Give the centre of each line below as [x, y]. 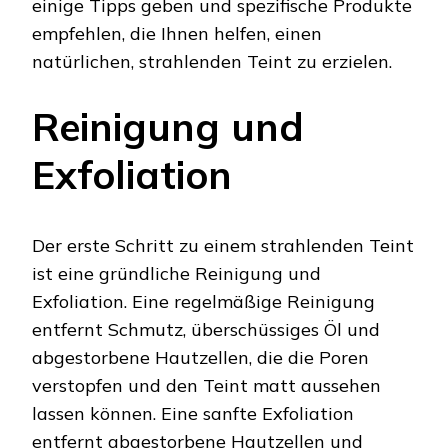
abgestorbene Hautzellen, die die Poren [200, 357]
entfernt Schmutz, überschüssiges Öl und [206, 329]
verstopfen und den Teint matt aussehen [206, 385]
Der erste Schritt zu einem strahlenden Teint [223, 245]
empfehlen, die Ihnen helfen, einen [177, 34]
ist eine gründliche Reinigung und [176, 273]
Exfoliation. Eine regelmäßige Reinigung [203, 301]
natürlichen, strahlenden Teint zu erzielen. [212, 62]
